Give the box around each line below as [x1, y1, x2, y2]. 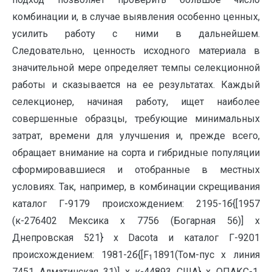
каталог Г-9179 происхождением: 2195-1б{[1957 [12, 198, 260, 209]
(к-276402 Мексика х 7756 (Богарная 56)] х [12, 215, 260, 226]
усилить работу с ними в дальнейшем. [12, 28, 260, 39]
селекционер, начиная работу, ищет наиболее [12, 96, 260, 107]
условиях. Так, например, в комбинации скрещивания [12, 181, 260, 192]
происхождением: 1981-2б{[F [12, 249, 149, 260]
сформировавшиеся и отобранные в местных [12, 164, 260, 175]
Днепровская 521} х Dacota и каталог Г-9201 [12, 232, 260, 243]
